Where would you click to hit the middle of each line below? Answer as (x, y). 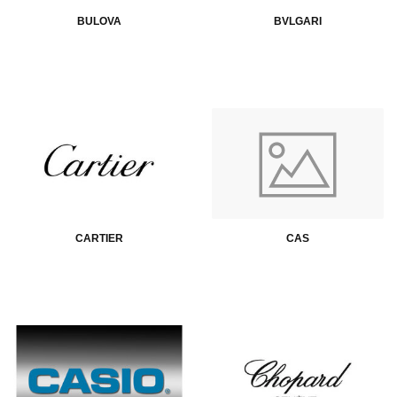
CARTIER (99, 238)
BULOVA (99, 22)
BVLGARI (298, 22)
